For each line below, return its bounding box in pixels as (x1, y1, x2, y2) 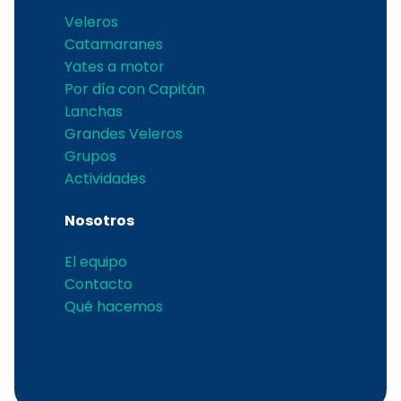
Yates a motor (64, 56, 165, 78)
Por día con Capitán (64, 79, 205, 100)
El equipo (64, 252, 127, 273)
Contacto (64, 274, 132, 295)
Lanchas (64, 101, 123, 123)
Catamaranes (64, 34, 163, 55)
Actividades (64, 168, 146, 190)
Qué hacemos (64, 296, 163, 318)
